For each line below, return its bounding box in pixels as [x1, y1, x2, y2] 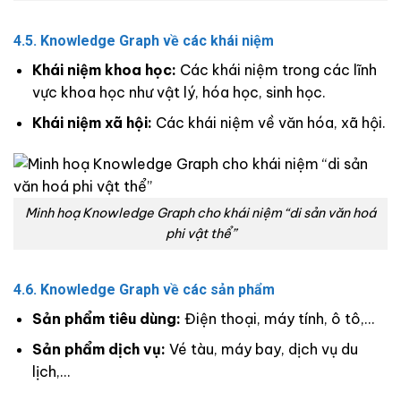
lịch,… [31, 363, 70, 381]
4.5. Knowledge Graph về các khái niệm [13, 31, 274, 49]
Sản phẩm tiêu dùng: [31, 309, 181, 328]
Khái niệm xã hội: [31, 114, 152, 132]
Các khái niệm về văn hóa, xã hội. [151, 114, 386, 132]
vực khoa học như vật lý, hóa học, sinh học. [31, 82, 326, 101]
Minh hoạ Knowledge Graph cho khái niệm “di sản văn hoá [25, 204, 376, 221]
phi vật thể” [165, 225, 236, 242]
